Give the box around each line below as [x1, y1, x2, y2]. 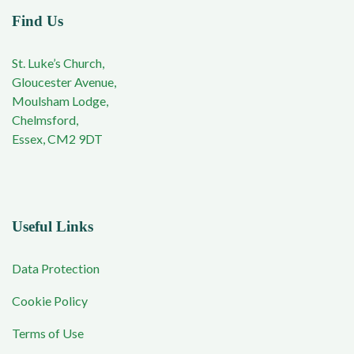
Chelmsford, [12, 112, 78, 128]
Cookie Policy [12, 293, 88, 309]
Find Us [12, 13, 63, 30]
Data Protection [12, 261, 100, 277]
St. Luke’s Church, [12, 55, 104, 71]
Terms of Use [12, 326, 84, 341]
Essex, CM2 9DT [12, 131, 103, 147]
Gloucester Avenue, [12, 74, 116, 90]
